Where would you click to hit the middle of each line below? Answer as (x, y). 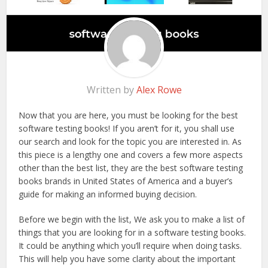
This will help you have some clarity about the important (127, 259)
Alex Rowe (159, 90)
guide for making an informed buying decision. (108, 194)
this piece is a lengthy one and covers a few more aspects (131, 155)
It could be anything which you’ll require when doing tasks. (130, 246)
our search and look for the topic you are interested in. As (130, 142)
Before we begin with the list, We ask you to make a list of (132, 220)
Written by (111, 90)
